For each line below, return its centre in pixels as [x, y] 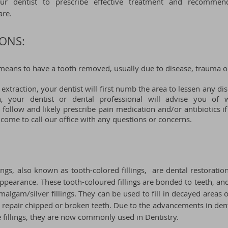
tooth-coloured [89, 182]
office [69, 119]
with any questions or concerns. [135, 119]
